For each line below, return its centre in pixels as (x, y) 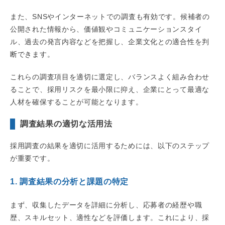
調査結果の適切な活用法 (66, 124)
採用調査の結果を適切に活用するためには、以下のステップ (110, 146)
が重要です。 (32, 158)
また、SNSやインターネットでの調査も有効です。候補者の (110, 17)
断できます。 (32, 54)
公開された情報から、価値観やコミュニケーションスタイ (106, 29)
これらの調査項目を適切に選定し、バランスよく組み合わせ (110, 77)
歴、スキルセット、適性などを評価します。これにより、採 (110, 218)
